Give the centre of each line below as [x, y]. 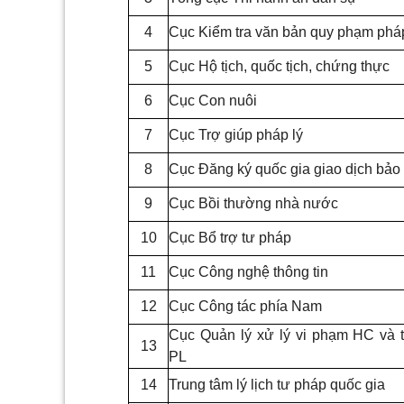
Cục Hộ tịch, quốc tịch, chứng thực [279, 67]
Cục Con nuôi [213, 101]
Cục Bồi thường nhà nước [253, 204]
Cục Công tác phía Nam [245, 307]
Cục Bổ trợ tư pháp [230, 238]
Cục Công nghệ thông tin [248, 272]
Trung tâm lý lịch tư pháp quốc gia [277, 385]
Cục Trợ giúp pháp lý [236, 135]
